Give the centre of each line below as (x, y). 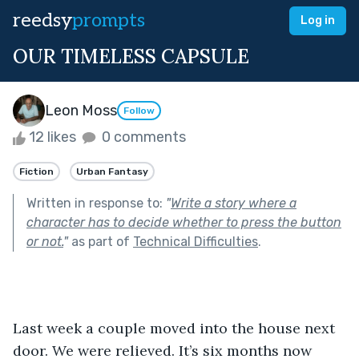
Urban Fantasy (112, 171)
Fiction (36, 171)
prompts (109, 20)
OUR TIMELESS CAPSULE (131, 56)
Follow (139, 111)
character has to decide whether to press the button (184, 222)
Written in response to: (96, 203)
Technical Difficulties (196, 241)
